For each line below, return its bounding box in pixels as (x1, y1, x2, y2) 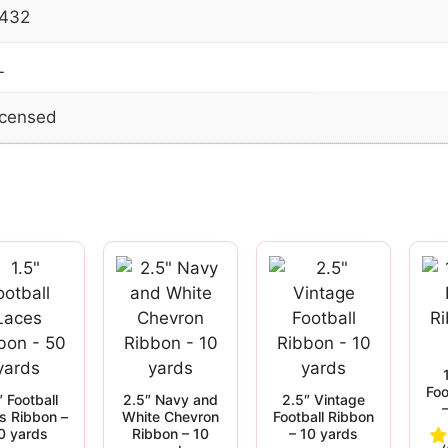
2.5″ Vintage (282, 391, 365, 409)
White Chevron (122, 408, 219, 426)
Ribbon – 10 (132, 425, 209, 443)
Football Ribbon (273, 408, 374, 426)
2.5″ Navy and (123, 391, 218, 409)
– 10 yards (289, 425, 358, 443)
